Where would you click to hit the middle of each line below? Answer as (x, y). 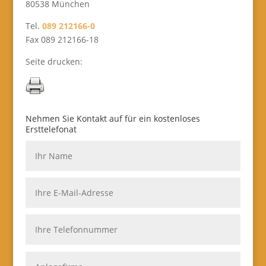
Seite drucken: (54, 61)
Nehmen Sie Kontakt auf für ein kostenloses (113, 118)
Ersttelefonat (51, 129)
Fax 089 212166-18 (62, 39)
